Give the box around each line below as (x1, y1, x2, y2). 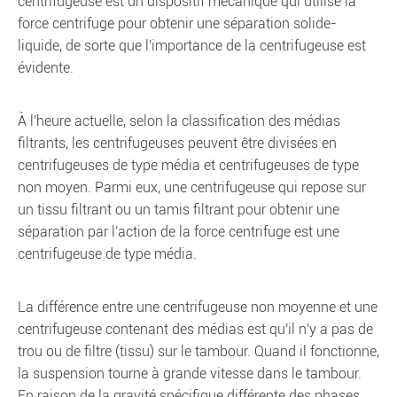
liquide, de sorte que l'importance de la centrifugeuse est (18, 37, 366, 54)
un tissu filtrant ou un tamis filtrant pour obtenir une (18, 201, 339, 218)
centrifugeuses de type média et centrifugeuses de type (18, 157, 359, 174)
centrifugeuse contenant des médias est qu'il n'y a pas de (18, 321, 373, 338)
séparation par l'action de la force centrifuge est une (18, 223, 339, 240)
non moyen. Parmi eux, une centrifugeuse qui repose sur (18, 179, 366, 196)
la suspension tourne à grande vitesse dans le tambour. (18, 365, 362, 382)
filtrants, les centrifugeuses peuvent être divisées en (18, 135, 337, 152)
